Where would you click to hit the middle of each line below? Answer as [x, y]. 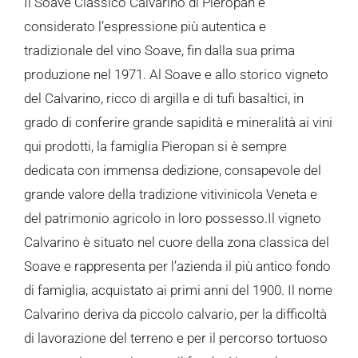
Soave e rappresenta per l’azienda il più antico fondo [177, 266]
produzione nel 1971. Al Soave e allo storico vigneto [176, 74]
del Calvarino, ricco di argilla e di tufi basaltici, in [164, 98]
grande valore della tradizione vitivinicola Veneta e [171, 194]
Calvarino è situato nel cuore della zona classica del [177, 242]
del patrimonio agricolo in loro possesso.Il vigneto [173, 218]
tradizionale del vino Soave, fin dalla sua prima [159, 50]
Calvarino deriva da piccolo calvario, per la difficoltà [175, 314]
